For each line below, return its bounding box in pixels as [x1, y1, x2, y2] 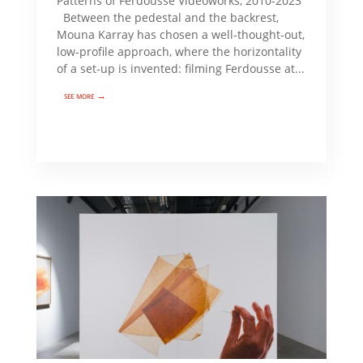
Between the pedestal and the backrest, [56, 9, 279, 25]
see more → [64, 88, 107, 102]
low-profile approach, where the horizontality [56, 43, 301, 59]
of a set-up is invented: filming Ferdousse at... [56, 60, 305, 76]
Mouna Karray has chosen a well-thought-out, [56, 26, 305, 42]
